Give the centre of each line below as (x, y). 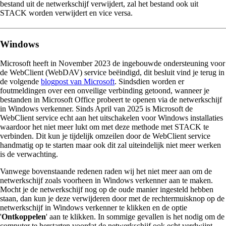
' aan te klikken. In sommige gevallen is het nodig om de (135, 217)
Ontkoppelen (24, 217)
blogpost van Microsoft (78, 82)
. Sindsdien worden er (149, 82)
